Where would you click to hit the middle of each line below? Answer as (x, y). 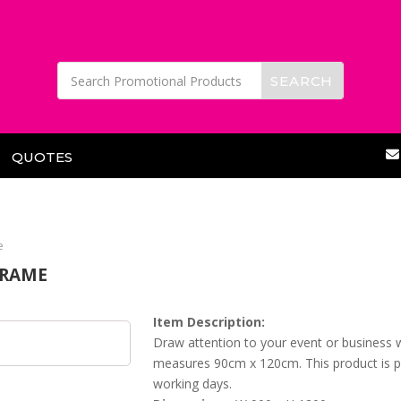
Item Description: (209, 322)
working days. (192, 384)
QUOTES (42, 158)
